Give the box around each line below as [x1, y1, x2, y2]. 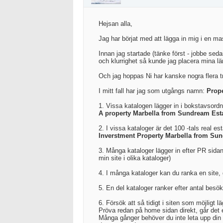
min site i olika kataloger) [99, 154, 171, 162]
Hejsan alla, [99, 20, 132, 27]
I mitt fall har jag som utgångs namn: [99, 87, 207, 95]
